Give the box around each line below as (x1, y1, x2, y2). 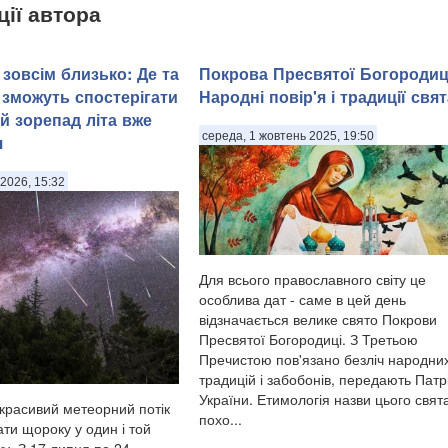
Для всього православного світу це (199, 269, 426, 289)
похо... (199, 409, 242, 429)
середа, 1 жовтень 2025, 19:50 (202, 128, 374, 143)
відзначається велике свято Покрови (199, 309, 437, 329)
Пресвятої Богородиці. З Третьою (199, 329, 418, 349)
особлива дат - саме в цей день (199, 289, 406, 309)
